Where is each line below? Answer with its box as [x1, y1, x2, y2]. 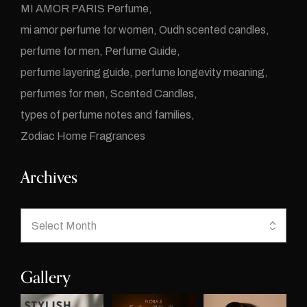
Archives [21, 164, 77, 192]
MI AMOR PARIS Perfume [21, 3, 149, 15]
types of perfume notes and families [21, 109, 191, 121]
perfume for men [21, 45, 99, 58]
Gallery [21, 265, 71, 292]
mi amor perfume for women [21, 24, 153, 36]
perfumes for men [21, 88, 105, 100]
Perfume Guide [105, 45, 177, 58]
